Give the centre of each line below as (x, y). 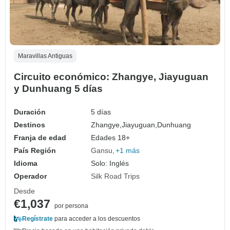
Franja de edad (40, 138)
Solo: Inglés (110, 164)
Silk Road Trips (116, 176)
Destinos (30, 125)
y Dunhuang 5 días (58, 89)
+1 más (128, 151)
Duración (30, 112)
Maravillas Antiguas (45, 56)
